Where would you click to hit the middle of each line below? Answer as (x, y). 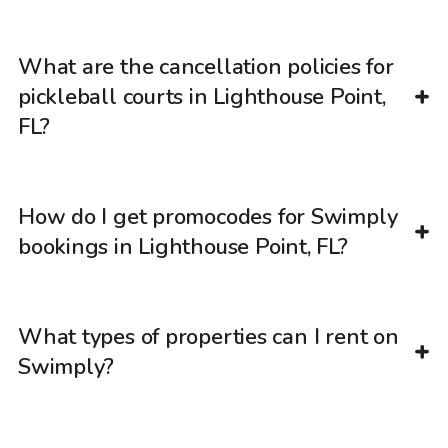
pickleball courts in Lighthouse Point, (202, 96)
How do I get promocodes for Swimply (208, 216)
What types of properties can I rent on (208, 336)
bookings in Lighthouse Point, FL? (183, 246)
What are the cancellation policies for (206, 66)
